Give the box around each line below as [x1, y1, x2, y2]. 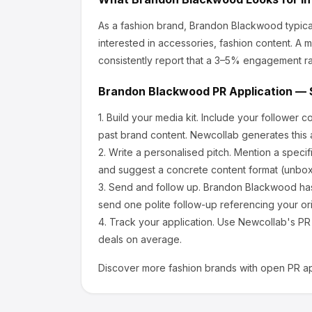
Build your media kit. [107, 111, 198, 123]
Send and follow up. [109, 181, 201, 193]
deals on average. [98, 233, 182, 245]
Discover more [98, 262, 169, 274]
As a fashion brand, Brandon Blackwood [98, 19, 283, 31]
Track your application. [109, 216, 214, 228]
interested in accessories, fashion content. [98, 37, 292, 49]
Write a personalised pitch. [109, 146, 231, 158]
